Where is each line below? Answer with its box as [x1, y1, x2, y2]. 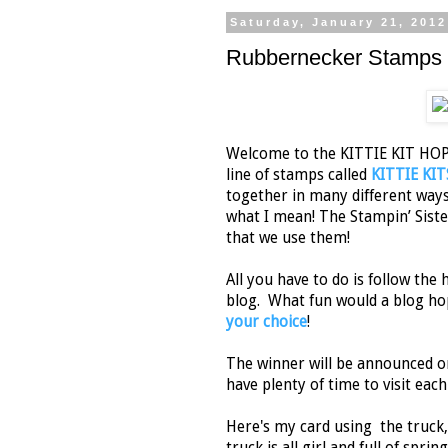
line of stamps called [226, 166, 367, 185]
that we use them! [226, 229, 350, 248]
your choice [226, 313, 307, 332]
